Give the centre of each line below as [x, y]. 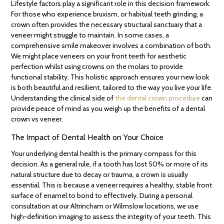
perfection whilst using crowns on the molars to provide [97, 67]
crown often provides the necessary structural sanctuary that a [107, 25]
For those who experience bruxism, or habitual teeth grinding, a [107, 14]
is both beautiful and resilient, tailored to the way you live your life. [112, 88]
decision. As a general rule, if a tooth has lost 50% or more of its [110, 164]
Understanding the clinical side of [63, 98]
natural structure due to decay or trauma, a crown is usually [100, 175]
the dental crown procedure [158, 98]
